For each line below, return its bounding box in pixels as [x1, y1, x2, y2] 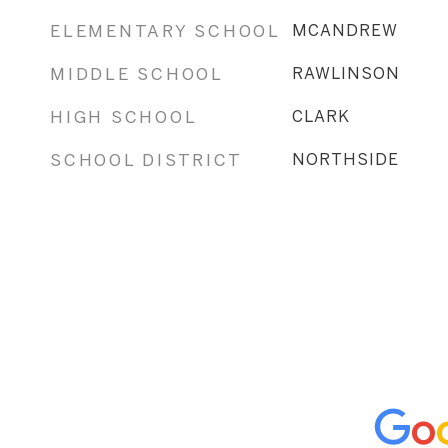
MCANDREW [291, 21, 398, 39]
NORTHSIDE [291, 150, 399, 168]
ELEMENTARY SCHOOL [50, 21, 281, 40]
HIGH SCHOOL [50, 107, 198, 126]
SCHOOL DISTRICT [50, 150, 243, 169]
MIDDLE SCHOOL [50, 64, 224, 83]
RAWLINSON [291, 64, 400, 82]
